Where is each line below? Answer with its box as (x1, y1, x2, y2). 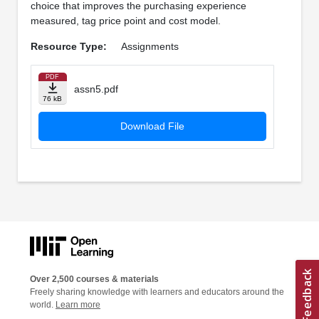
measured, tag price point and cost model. (30, 15, 221, 27)
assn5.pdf (73, 83, 118, 95)
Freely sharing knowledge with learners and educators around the (30, 286, 284, 297)
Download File (120, 120, 184, 132)
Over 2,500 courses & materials (30, 273, 159, 284)
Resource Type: (30, 41, 107, 53)
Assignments (120, 41, 179, 53)
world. (30, 299, 56, 310)
